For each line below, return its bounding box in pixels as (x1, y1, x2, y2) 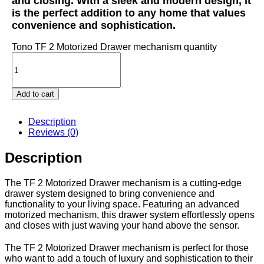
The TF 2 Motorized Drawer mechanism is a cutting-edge (5, 178, 242, 189)
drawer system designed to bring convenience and (5, 189, 214, 199)
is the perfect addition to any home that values (12, 6, 246, 19)
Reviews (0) (28, 127, 78, 138)
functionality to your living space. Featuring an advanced (5, 199, 239, 210)
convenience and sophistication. (12, 19, 176, 31)
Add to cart (16, 90, 54, 99)
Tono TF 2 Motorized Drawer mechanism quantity (12, 42, 217, 52)
